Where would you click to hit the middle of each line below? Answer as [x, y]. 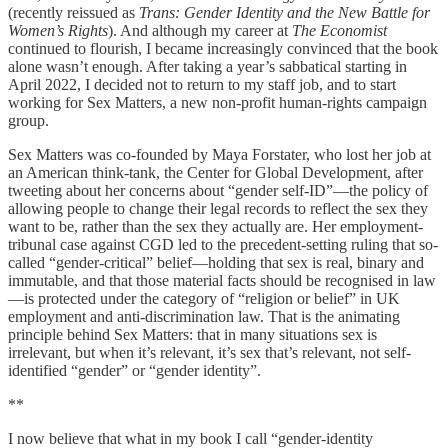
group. [28, 120]
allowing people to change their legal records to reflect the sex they [218, 208]
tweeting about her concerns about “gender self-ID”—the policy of [218, 190]
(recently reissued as [73, 12]
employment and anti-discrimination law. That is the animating [204, 316]
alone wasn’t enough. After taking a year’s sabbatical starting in [207, 66]
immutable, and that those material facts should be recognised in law [222, 280]
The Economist [339, 30]
